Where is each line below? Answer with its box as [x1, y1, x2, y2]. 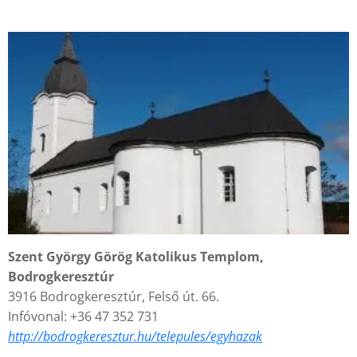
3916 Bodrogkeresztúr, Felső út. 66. [8, 287, 219, 305]
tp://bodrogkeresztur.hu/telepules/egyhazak [19, 327, 262, 345]
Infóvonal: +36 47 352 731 [8, 307, 159, 325]
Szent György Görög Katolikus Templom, [8, 247, 264, 265]
